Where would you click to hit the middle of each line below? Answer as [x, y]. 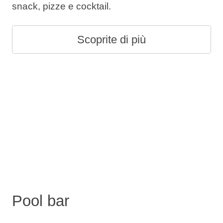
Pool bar [40, 201]
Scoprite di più [111, 40]
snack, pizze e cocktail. [61, 6]
